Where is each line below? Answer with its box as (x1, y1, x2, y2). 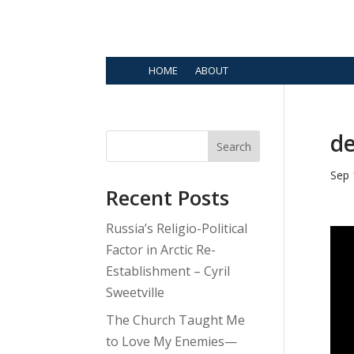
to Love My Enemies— (106, 333, 238, 351)
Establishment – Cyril (106, 262, 231, 281)
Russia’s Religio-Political (106, 220, 248, 238)
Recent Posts (106, 183, 230, 213)
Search (217, 139, 252, 155)
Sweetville (106, 284, 165, 302)
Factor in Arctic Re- (106, 241, 217, 259)
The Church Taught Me (106, 311, 246, 330)
